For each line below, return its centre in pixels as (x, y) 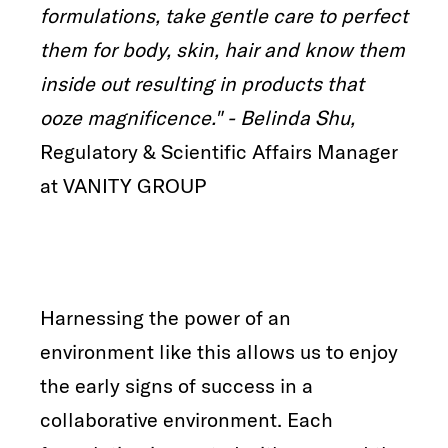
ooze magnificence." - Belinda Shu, (197, 117)
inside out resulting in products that (202, 83)
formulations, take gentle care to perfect (224, 15)
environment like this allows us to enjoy (219, 351)
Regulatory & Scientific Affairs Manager (219, 151)
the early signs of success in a (176, 385)
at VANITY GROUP (123, 185)
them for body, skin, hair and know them (222, 49)
